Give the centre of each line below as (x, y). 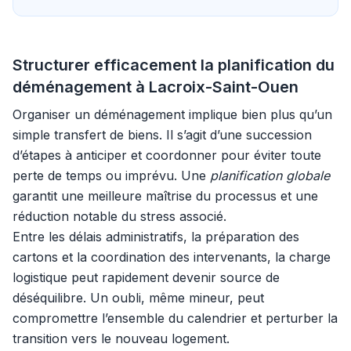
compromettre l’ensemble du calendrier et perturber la (175, 318)
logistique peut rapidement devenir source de (146, 277)
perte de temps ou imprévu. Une (111, 175)
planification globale (270, 175)
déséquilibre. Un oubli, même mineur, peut (138, 298)
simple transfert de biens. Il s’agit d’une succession (162, 135)
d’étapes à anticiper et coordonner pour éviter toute (167, 155)
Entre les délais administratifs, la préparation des (156, 237)
